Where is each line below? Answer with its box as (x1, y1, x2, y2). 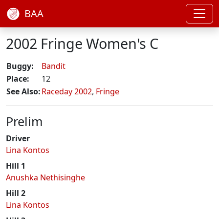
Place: (6, 73, 29, 84)
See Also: (6, 86, 41, 97)
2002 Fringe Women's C (6, 34, 158, 53)
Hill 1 (6, 160, 25, 171)
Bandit (42, 61, 66, 71)
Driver (6, 133, 30, 144)
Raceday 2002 (42, 86, 92, 97)
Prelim (6, 113, 43, 130)
